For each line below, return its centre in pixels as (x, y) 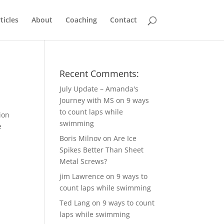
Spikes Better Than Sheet (102, 150)
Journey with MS (87, 100)
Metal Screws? (83, 161)
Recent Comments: (99, 73)
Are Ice (125, 138)
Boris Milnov (80, 138)
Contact (123, 20)
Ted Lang (75, 203)
